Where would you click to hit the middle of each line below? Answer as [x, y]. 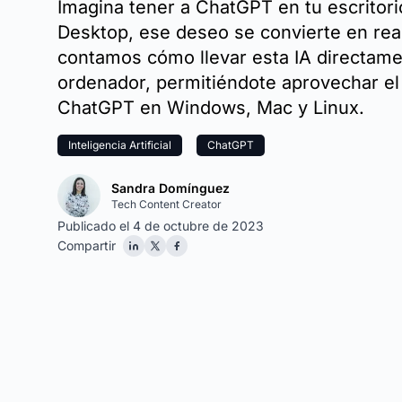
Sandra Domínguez [170, 188]
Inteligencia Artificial [120, 145]
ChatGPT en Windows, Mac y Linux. [211, 108]
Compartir [87, 245]
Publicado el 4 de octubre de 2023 [161, 226]
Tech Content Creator [166, 204]
